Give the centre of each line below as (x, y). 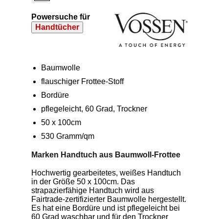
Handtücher (57, 27)
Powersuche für (61, 17)
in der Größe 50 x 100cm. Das (83, 182)
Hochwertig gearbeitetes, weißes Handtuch (106, 173)
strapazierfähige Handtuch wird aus (93, 190)
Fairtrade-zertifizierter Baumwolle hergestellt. (109, 199)
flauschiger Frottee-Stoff (82, 81)
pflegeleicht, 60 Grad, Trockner (94, 109)
